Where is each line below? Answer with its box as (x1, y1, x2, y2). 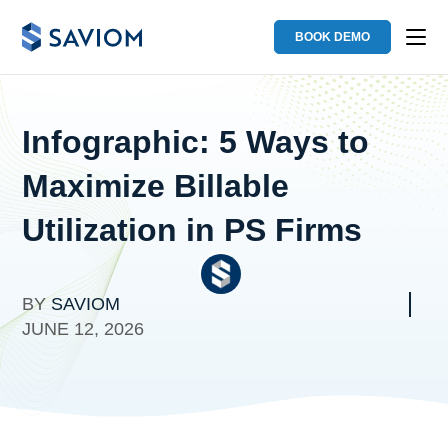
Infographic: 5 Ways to (22, 123, 370, 160)
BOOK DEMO (294, 30, 370, 44)
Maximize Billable (22, 167, 290, 204)
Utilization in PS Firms (22, 211, 363, 248)
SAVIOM (51, 293, 121, 314)
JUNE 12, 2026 (22, 318, 145, 339)
